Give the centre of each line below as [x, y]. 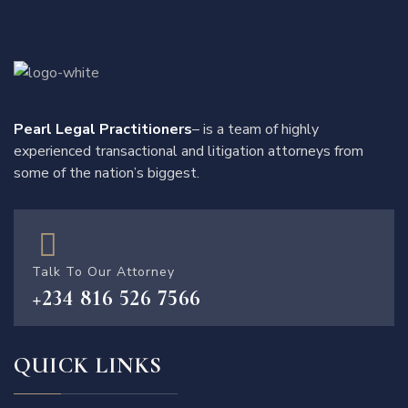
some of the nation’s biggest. [107, 173]
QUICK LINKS [88, 366]
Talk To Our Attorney [103, 272]
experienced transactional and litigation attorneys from [189, 152]
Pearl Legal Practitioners [103, 130]
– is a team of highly [255, 130]
